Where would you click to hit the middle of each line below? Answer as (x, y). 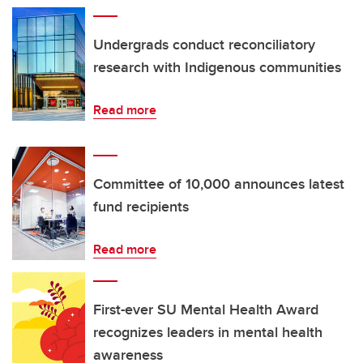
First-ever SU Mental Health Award (206, 309)
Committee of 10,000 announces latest (219, 184)
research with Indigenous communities (217, 67)
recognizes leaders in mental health (208, 332)
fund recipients (141, 206)
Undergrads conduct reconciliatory (204, 44)
